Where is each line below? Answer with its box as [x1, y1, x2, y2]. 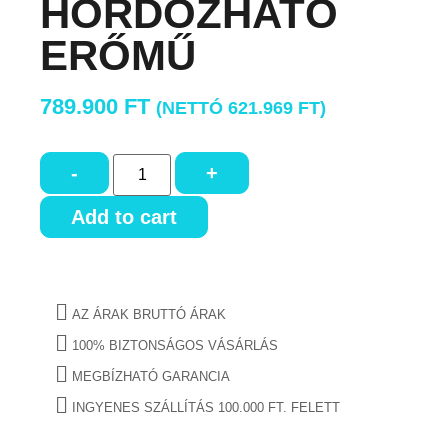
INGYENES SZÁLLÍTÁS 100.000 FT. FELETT [72, 400, 340, 416]
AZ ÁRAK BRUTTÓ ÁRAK [72, 307, 226, 323]
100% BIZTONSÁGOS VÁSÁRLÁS [72, 338, 278, 354]
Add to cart [71, 206, 177, 229]
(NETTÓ [156, 98, 228, 118]
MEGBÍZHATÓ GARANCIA [72, 369, 230, 385]
